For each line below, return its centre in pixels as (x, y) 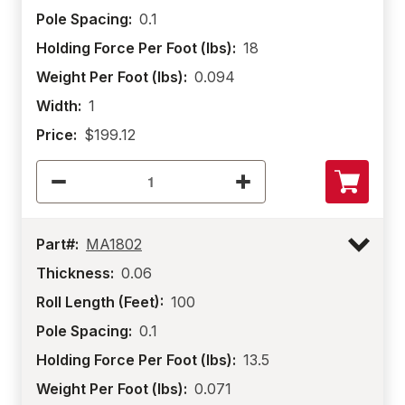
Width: (59, 106)
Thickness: (75, 273)
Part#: (57, 244)
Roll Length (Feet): (100, 302)
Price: (57, 135)
